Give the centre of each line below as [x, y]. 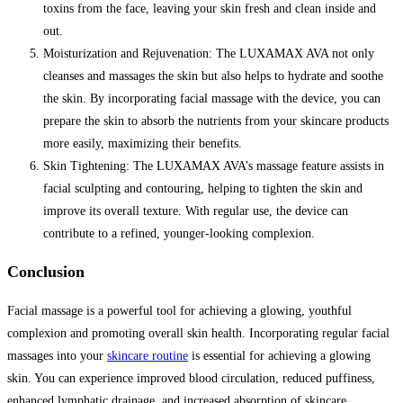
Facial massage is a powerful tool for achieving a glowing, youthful [179, 310]
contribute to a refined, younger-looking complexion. [179, 233]
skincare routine [148, 355]
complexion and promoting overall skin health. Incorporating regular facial [198, 333]
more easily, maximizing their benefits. [143, 143]
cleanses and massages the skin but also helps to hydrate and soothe [213, 76]
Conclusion [46, 271]
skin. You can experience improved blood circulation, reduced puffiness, [191, 378]
